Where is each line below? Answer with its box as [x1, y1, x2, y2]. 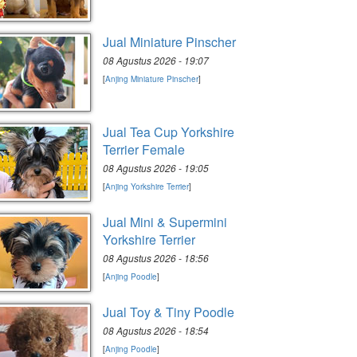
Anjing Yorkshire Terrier [105, 181, 189, 192]
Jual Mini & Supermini [103, 213, 227, 231]
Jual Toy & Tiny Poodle [103, 303, 234, 321]
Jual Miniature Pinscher [103, 33, 236, 51]
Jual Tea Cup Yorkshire [103, 123, 234, 141]
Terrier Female [103, 140, 185, 159]
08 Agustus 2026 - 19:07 [103, 53, 209, 67]
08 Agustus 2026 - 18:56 [103, 251, 209, 265]
